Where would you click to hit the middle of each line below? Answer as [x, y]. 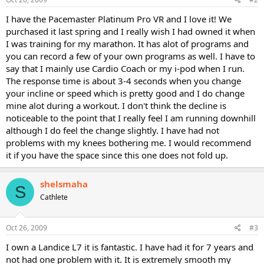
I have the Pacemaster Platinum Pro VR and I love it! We [119, 19]
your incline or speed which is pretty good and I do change [125, 93]
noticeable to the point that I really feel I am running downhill [131, 118]
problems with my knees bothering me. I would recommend [128, 143]
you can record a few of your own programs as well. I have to [131, 56]
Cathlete [54, 197]
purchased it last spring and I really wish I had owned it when [131, 31]
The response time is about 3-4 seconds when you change [123, 81]
